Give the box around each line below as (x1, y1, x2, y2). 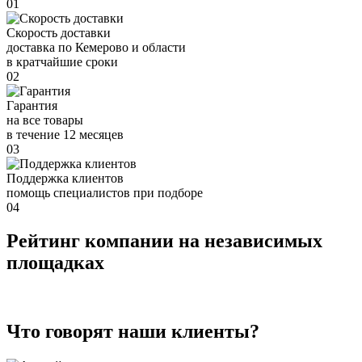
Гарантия (6, 98, 57, 112)
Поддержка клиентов (6, 170, 124, 185)
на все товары (6, 112, 83, 127)
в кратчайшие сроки (6, 54, 118, 69)
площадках (6, 252, 104, 274)
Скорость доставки (6, 25, 111, 40)
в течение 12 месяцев (6, 127, 124, 141)
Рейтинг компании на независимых (6, 230, 322, 252)
